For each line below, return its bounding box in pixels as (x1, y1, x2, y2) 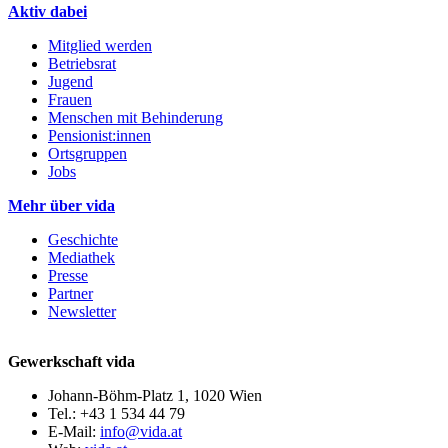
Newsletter (48, 303, 116, 321)
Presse (48, 267, 88, 285)
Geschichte (48, 231, 118, 249)
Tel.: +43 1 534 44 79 (48, 405, 185, 423)
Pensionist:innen (48, 127, 151, 145)
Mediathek (48, 249, 115, 267)
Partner (48, 285, 93, 303)
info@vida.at (100, 423, 182, 441)
